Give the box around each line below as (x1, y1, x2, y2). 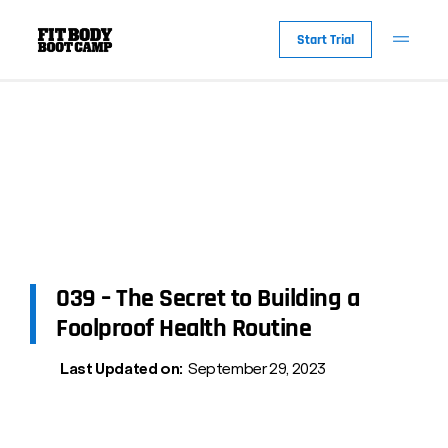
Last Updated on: (60, 359, 183, 378)
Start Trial (296, 30, 354, 49)
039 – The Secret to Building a (56, 282, 359, 315)
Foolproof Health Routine (56, 312, 311, 345)
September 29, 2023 (187, 359, 327, 378)
